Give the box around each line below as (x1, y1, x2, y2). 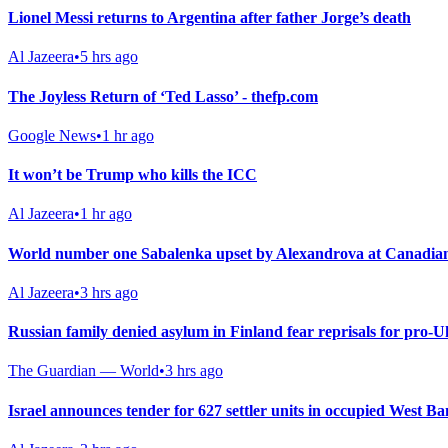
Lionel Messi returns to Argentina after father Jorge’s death (8, 9, 411, 27)
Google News (8, 126, 96, 144)
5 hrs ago (80, 48, 138, 66)
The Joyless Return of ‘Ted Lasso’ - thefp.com (8, 87, 318, 105)
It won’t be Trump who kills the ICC (8, 166, 257, 184)
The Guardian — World (8, 362, 159, 380)
